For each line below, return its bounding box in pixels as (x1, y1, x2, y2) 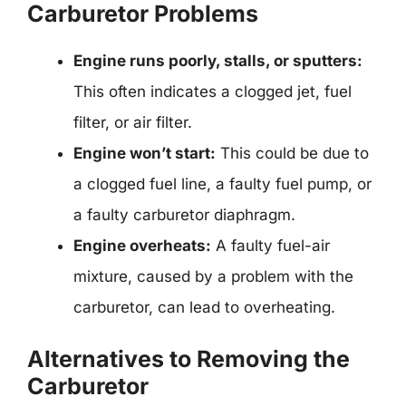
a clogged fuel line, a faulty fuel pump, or (73, 174, 372, 193)
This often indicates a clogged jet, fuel (73, 82, 352, 101)
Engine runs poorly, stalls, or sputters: (73, 51, 362, 70)
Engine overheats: (73, 236, 211, 255)
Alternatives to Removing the (27, 345, 350, 372)
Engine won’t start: (73, 143, 216, 162)
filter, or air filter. (73, 112, 192, 131)
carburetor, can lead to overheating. (73, 297, 335, 316)
